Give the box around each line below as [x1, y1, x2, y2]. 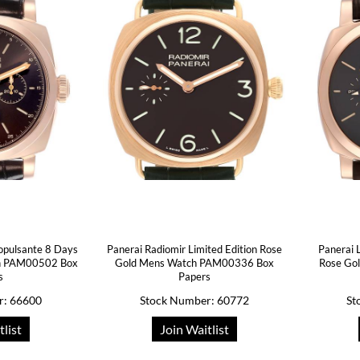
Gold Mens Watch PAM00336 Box [114, 256, 274, 269]
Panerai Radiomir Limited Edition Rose [106, 243, 282, 256]
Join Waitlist [159, 321, 229, 337]
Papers [178, 270, 211, 283]
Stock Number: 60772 [139, 293, 249, 307]
